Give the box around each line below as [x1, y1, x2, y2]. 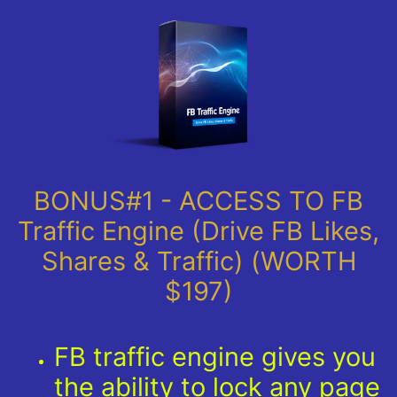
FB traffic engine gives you [54, 340, 376, 372]
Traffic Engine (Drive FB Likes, [18, 214, 379, 246]
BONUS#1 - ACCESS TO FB [34, 184, 363, 216]
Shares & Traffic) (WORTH [41, 245, 356, 276]
